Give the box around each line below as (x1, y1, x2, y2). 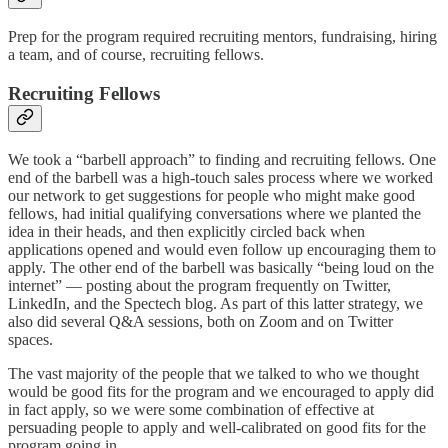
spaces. (8, 330, 57, 348)
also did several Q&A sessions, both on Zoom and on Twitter (8, 312, 393, 330)
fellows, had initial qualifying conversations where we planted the (8, 204, 421, 222)
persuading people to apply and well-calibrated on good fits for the (8, 418, 426, 436)
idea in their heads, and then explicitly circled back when (8, 222, 365, 240)
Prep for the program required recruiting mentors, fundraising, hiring (8, 28, 437, 46)
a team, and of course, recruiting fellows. (8, 46, 268, 64)
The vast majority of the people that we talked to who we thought (8, 364, 419, 382)
